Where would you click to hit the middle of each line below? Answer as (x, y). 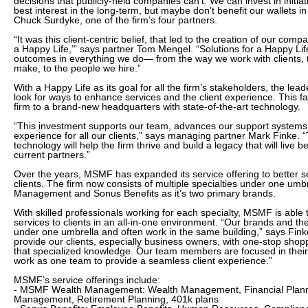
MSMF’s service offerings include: (87, 280)
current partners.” (52, 155)
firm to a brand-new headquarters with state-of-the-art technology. (157, 107)
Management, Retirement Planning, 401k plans (116, 299)
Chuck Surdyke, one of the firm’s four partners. (115, 20)
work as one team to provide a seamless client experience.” (143, 261)
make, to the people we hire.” (77, 68)
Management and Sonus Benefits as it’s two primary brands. (145, 193)
